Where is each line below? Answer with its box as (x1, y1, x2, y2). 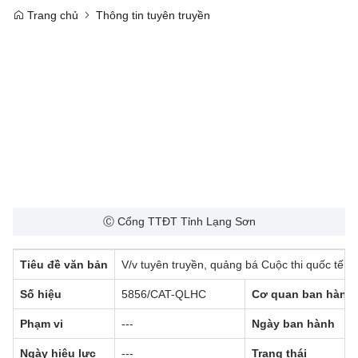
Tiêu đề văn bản (20, 258, 108, 271)
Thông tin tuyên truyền (96, 9, 210, 22)
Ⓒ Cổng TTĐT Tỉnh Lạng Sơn (102, 215, 256, 228)
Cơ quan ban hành (252, 288, 354, 300)
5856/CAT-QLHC (121, 288, 206, 300)
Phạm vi (20, 317, 63, 330)
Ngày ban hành (252, 317, 335, 330)
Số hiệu (20, 288, 62, 300)
